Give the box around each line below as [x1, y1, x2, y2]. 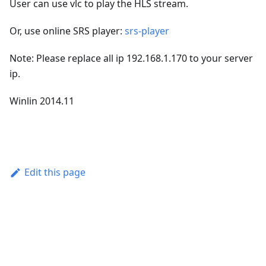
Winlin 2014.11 [9, 94, 74, 108]
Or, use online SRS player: [9, 24, 125, 38]
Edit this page [24, 166, 85, 179]
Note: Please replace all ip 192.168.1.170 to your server [9, 52, 253, 65]
